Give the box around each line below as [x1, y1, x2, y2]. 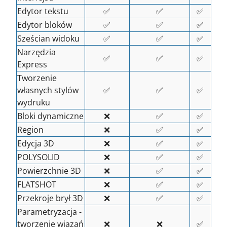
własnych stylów [17, 85, 79, 96]
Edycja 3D [17, 138, 54, 149]
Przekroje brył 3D [17, 193, 83, 204]
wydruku [17, 97, 50, 108]
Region [17, 124, 44, 135]
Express [17, 59, 47, 70]
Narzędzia [17, 47, 56, 58]
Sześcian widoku [17, 33, 80, 44]
